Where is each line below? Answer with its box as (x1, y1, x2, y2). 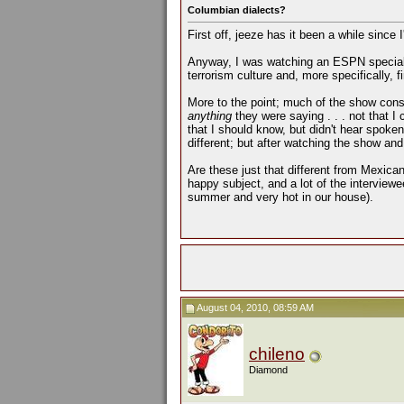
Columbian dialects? (188, 5, 286, 15)
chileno (249, 344, 305, 363)
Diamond (249, 364, 288, 375)
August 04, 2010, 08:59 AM (195, 302, 314, 313)
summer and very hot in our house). (188, 190, 373, 205)
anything (188, 109, 232, 124)
